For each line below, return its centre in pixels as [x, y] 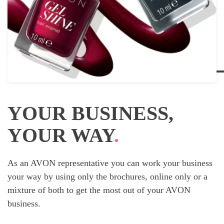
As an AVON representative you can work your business [110, 163]
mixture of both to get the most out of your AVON [99, 190]
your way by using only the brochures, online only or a [107, 177]
